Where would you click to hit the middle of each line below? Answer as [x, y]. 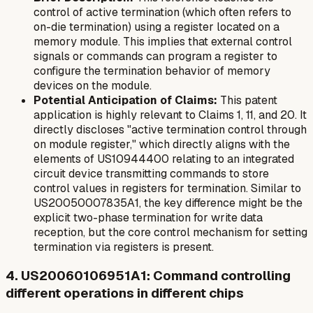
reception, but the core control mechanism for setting [170, 232]
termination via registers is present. [124, 247]
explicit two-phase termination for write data [148, 217]
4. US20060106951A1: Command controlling [148, 276]
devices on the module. [93, 85]
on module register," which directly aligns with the [162, 144]
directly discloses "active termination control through [170, 129]
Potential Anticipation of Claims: [125, 100]
